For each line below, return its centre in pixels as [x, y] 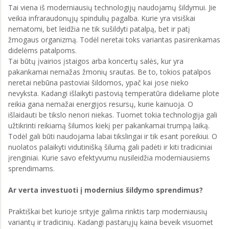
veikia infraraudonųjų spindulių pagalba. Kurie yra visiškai [102, 18]
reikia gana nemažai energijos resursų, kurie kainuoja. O [101, 104]
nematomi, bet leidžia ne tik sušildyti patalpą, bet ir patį [99, 29]
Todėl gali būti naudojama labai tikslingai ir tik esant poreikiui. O [113, 136]
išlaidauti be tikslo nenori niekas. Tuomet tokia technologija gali [113, 115]
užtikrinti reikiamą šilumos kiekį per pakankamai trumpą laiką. [109, 125]
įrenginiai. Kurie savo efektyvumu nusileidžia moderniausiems [109, 158]
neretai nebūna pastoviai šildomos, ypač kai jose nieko [98, 83]
